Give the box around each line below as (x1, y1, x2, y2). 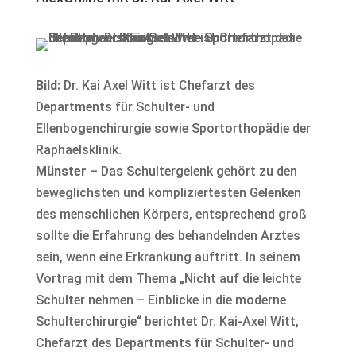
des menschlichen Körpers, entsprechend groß (35, 207, 307, 222)
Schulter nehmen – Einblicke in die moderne (35, 292, 286, 308)
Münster (35, 164, 87, 179)
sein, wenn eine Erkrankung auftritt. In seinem (35, 250, 300, 265)
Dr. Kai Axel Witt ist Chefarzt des (60, 78, 255, 93)
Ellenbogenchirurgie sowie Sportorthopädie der (35, 121, 311, 136)
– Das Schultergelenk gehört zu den (86, 164, 297, 179)
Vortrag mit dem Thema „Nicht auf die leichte (35, 271, 301, 286)
